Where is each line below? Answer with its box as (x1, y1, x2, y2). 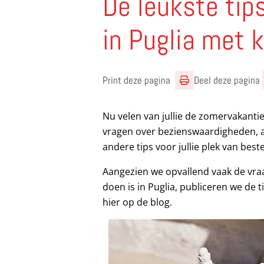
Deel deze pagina (194, 73, 260, 87)
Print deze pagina (103, 73, 171, 87)
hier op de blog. (103, 195, 173, 209)
